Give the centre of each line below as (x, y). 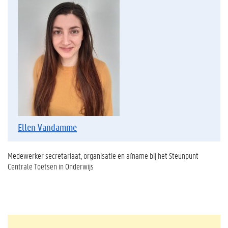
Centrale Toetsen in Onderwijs (51, 166)
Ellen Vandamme (47, 127)
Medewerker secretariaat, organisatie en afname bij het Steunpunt (103, 155)
